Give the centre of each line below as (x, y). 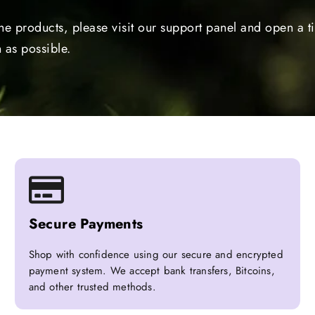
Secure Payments (86, 224)
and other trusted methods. (92, 287)
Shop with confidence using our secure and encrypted (156, 255)
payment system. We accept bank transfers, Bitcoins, (152, 271)
